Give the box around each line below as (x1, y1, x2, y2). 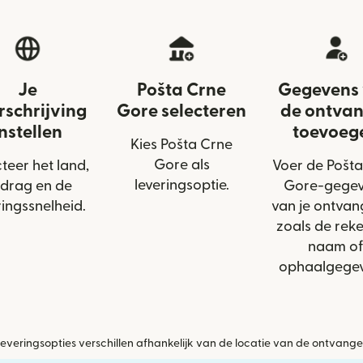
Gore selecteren (117, 102, 246, 121)
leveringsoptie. (134, 178, 229, 193)
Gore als (153, 158, 210, 173)
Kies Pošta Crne (130, 138, 233, 152)
